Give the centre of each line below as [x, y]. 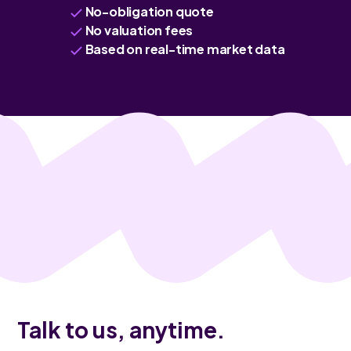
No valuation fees [139, 30]
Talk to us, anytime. [121, 329]
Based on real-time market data [185, 49]
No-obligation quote [149, 11]
